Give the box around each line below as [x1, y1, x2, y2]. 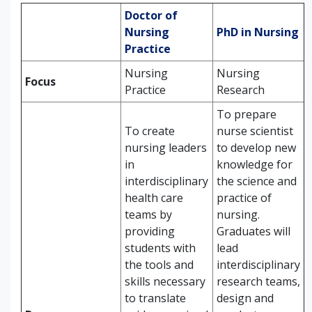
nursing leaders [125, 140, 207, 155]
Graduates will [217, 224, 290, 239]
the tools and [125, 257, 194, 272]
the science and [217, 173, 297, 189]
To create [125, 123, 175, 139]
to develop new [217, 140, 296, 155]
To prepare [217, 107, 276, 122]
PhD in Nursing [217, 24, 299, 40]
